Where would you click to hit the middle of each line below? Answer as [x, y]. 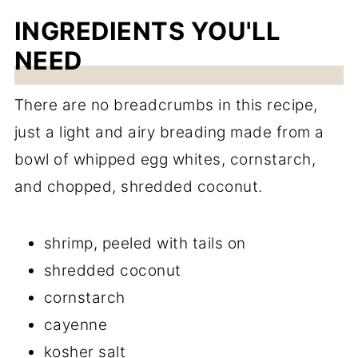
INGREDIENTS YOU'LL [147, 31]
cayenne [76, 325]
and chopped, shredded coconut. [138, 187]
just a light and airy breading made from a [169, 132]
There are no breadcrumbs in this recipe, [166, 105]
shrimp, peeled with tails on [145, 243]
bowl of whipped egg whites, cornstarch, [165, 159]
